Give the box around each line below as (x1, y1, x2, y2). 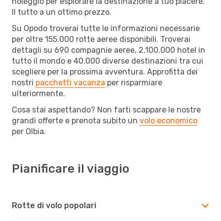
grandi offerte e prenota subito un (12, 115, 140, 125)
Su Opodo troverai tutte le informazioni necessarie (12, 23, 200, 33)
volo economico (140, 115, 197, 125)
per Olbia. (12, 126, 46, 136)
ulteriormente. (12, 88, 65, 98)
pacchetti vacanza (36, 77, 105, 87)
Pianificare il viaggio (12, 161, 129, 176)
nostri (12, 77, 36, 87)
